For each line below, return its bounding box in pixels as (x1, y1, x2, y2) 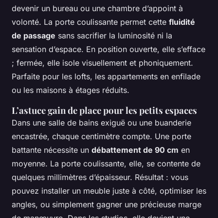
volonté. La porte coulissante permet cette (12, 17, 169, 27)
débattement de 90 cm (91, 145, 179, 155)
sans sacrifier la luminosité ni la (55, 31, 172, 41)
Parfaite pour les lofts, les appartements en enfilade (12, 72, 200, 82)
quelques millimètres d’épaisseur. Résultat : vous (12, 172, 188, 182)
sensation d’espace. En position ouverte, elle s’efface (12, 44, 205, 54)
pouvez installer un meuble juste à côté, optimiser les (12, 186, 206, 196)
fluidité (169, 17, 195, 27)
